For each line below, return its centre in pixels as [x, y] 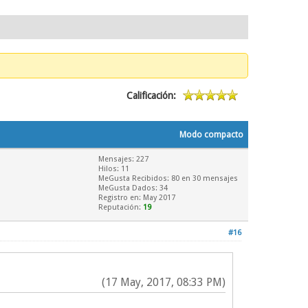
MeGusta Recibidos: [135, 178]
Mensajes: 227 [123, 159]
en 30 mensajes [209, 178]
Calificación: [151, 96]
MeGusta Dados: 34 [133, 188]
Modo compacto [211, 135]
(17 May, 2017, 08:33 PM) [164, 282]
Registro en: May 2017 [137, 198]
